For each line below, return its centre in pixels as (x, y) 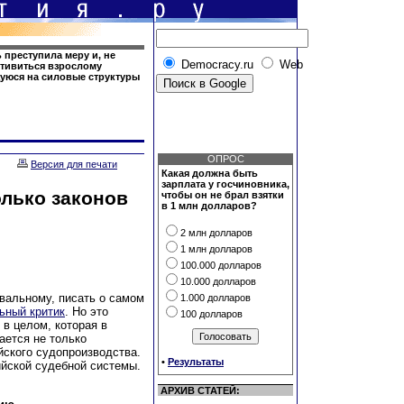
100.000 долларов (221, 265)
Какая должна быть (210, 173)
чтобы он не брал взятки (223, 195)
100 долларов (211, 314)
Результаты (196, 362)
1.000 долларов (216, 298)
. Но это (87, 311)
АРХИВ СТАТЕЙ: (200, 390)
